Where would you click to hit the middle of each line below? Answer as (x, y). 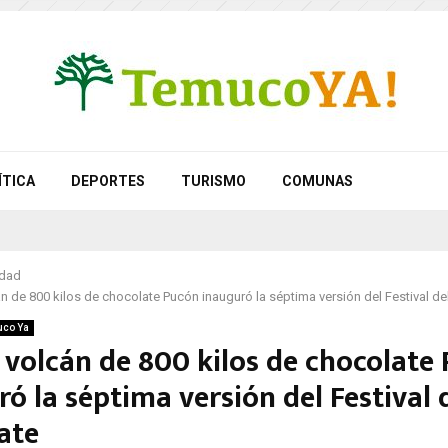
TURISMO (213, 181)
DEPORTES (108, 181)
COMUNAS (317, 181)
